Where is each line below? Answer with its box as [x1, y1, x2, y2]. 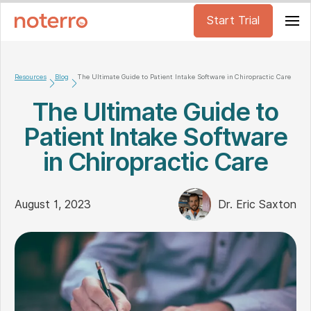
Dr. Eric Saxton [218, 197, 296, 211]
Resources [15, 73, 47, 81]
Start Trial [207, 14, 260, 27]
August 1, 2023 [15, 197, 91, 211]
